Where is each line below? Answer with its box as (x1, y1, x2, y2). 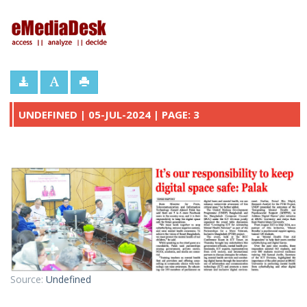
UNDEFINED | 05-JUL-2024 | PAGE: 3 (19, 108, 199, 121)
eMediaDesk (108, 16, 180, 32)
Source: (10, 273, 46, 286)
